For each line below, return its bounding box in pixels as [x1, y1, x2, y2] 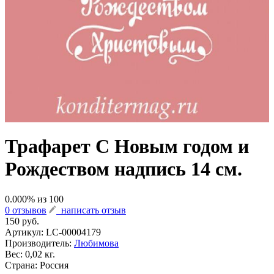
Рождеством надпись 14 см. [5, 158, 242, 180]
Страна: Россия [5, 259, 68, 270]
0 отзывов [5, 204, 46, 215]
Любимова [74, 237, 119, 248]
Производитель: [5, 237, 74, 248]
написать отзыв [56, 204, 126, 215]
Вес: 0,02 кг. [5, 248, 55, 259]
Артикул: [5, 226, 46, 237]
